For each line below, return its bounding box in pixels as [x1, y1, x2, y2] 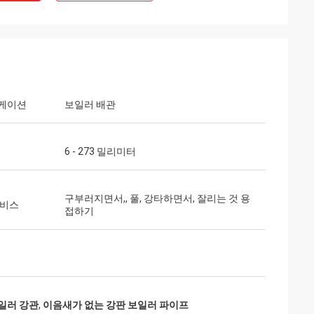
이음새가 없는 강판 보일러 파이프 [43, 299, 189, 310]
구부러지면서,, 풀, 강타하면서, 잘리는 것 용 [64, 193, 250, 204]
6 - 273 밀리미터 [64, 146, 136, 157]
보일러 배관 [64, 99, 116, 110]
